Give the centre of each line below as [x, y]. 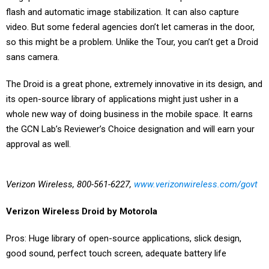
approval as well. [38, 144]
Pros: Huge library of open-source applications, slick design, [124, 238]
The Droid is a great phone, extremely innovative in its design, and [134, 84]
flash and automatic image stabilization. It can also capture [122, 12]
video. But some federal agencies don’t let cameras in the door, [130, 27]
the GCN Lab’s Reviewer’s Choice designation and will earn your [130, 129]
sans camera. [33, 57]
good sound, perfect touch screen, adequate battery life [116, 253]
